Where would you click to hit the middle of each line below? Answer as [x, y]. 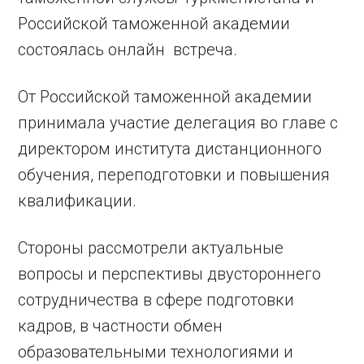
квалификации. [78, 200]
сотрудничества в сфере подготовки [156, 299]
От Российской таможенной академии [165, 96]
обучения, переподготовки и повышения [174, 174]
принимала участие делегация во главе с [178, 122]
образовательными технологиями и [156, 351]
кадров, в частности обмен [121, 325]
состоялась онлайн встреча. [128, 49]
